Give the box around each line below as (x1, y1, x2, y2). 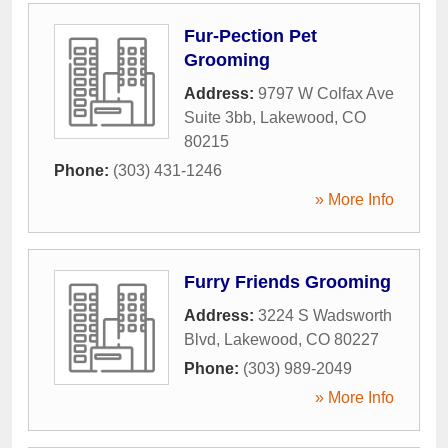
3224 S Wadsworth (258, 306, 392, 324)
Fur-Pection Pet (184, 25, 317, 46)
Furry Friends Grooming (184, 271, 391, 292)
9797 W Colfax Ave (258, 84, 394, 102)
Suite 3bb (184, 108, 252, 126)
